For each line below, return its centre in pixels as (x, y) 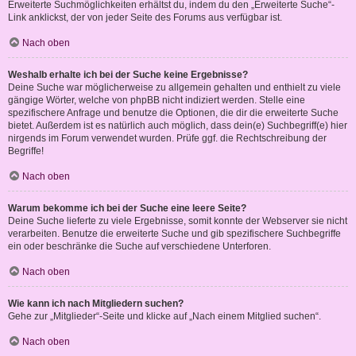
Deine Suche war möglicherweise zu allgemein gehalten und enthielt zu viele (174, 88)
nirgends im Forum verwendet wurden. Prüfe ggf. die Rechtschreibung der (167, 139)
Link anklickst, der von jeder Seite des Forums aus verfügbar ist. (145, 18)
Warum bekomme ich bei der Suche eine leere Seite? (127, 209)
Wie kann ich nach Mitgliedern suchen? (96, 304)
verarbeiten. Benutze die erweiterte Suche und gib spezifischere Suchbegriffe (174, 234)
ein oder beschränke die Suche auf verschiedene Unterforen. (139, 247)
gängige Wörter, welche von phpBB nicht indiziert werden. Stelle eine (157, 101)
